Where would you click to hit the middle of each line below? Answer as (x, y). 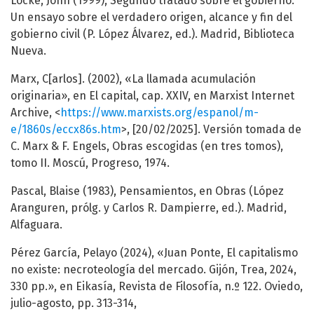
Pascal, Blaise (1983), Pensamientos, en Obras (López (147, 191)
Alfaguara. (36, 225)
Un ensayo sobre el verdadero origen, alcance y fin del (151, 18)
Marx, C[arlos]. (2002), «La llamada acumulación (133, 79)
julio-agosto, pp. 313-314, (74, 303)
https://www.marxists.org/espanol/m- (159, 113)
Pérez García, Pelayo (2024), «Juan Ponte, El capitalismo (154, 253)
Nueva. (28, 51)
